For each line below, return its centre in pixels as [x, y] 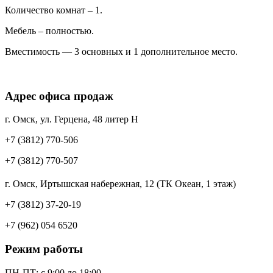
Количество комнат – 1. [54, 10]
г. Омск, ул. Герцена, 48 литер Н [72, 119]
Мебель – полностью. [49, 30]
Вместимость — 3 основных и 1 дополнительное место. [121, 51]
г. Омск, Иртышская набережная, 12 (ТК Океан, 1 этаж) [120, 184]
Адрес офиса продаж [59, 96]
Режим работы [44, 249]
